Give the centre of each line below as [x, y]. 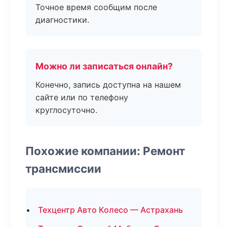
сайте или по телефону [82, 97]
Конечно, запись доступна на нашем [108, 85]
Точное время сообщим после [96, 7]
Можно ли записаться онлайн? [104, 66]
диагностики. [62, 20]
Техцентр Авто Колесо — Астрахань [110, 210]
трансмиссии [63, 168]
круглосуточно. [66, 110]
